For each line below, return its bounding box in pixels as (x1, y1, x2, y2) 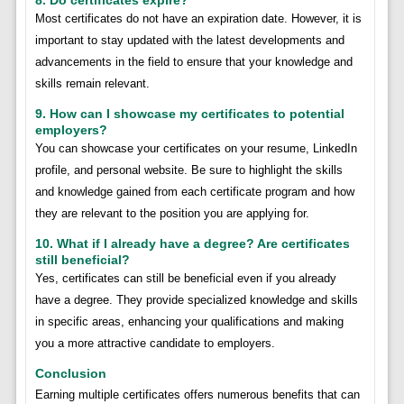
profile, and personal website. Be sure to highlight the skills (34, 162, 343, 177)
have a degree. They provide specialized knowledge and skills (34, 292, 358, 307)
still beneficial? (34, 252, 130, 267)
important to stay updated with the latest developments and (34, 32, 344, 47)
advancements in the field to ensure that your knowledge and (34, 54, 353, 69)
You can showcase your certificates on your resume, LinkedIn (34, 141, 357, 155)
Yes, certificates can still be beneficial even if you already (34, 271, 336, 285)
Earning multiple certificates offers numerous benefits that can (34, 387, 360, 401)
